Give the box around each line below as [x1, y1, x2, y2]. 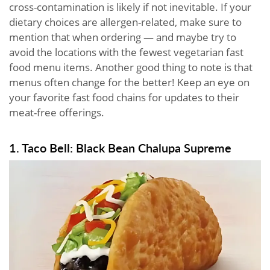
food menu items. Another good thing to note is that [9, 60, 253, 74]
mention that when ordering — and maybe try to [9, 30, 236, 44]
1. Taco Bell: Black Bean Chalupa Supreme [9, 139, 231, 156]
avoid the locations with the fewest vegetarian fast [9, 45, 243, 59]
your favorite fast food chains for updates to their [9, 90, 239, 104]
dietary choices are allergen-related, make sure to [9, 14, 242, 29]
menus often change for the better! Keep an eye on [9, 75, 250, 89]
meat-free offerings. [9, 105, 104, 119]
